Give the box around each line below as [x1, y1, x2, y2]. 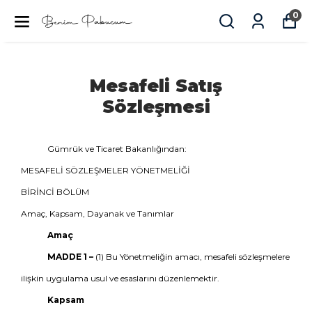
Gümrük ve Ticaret [47, 143, 123, 154]
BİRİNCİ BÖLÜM [21, 187, 89, 197]
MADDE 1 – [47, 251, 93, 262]
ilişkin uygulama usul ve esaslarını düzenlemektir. [21, 273, 219, 283]
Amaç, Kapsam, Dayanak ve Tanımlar [21, 208, 174, 219]
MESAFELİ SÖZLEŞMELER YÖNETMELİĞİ [21, 165, 190, 175]
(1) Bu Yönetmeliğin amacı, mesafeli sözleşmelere [93, 251, 290, 262]
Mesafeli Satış [90, 75, 222, 96]
